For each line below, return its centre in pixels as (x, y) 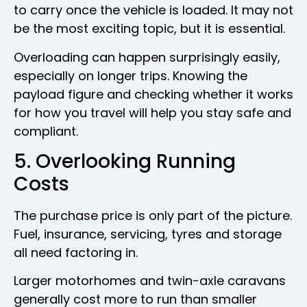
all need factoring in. (76, 252)
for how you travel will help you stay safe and (152, 112)
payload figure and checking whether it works (153, 94)
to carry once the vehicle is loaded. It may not (153, 10)
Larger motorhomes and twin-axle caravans (150, 281)
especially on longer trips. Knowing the (131, 75)
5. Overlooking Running (125, 161)
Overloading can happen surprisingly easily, (147, 57)
